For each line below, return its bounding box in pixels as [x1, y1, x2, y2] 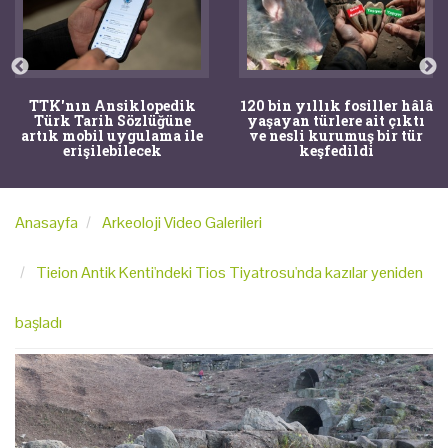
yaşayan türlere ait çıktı [247, 110, 425, 130]
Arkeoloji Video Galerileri [102, 211, 262, 233]
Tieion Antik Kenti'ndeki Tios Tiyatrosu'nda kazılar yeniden [36, 261, 423, 283]
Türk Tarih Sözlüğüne [33, 110, 191, 130]
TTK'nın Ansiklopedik [28, 95, 196, 115]
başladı [15, 311, 62, 333]
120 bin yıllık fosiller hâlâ [239, 95, 433, 115]
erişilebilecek [62, 140, 162, 160]
